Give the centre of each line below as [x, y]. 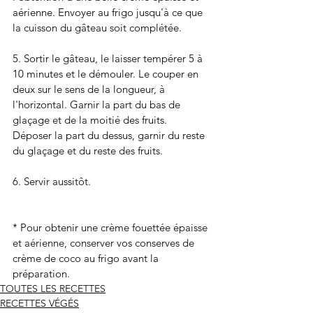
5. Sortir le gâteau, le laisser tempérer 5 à [109, 58]
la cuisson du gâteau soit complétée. [99, 27]
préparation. [43, 273]
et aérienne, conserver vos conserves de [105, 242]
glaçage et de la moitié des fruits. [91, 119]
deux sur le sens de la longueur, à [90, 89]
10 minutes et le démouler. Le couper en [107, 73]
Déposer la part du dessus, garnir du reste [110, 135]
